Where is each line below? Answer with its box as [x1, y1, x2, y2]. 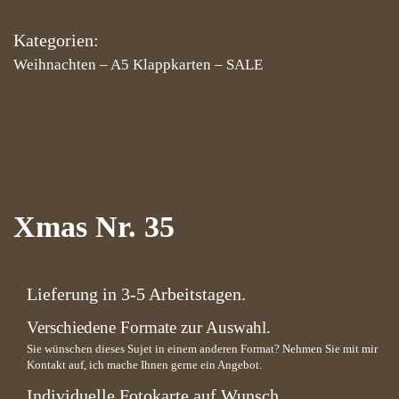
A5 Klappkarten [110, 56, 211, 73]
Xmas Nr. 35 [13, 210, 175, 243]
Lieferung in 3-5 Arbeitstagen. [27, 284, 246, 304]
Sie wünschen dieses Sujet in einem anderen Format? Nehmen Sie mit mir [27, 342, 378, 355]
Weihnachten [13, 56, 96, 73]
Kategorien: [13, 30, 99, 50]
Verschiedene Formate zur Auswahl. [27, 318, 271, 337]
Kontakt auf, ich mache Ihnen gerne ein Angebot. [27, 358, 262, 371]
